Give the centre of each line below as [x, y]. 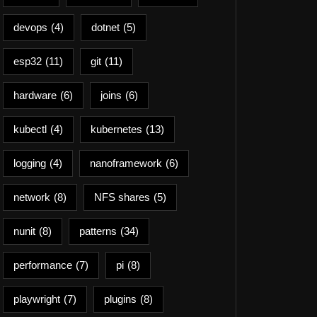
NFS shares [122, 197]
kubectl [30, 129]
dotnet [105, 27]
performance [43, 265]
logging [30, 163]
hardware [35, 95]
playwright [37, 299]
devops [30, 27]
